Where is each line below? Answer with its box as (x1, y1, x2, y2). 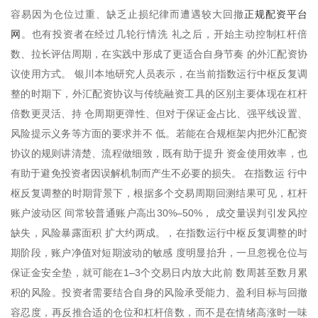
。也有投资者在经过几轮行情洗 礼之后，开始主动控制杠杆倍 (21, 28, 308, 40)
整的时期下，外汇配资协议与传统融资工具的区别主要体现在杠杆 (11, 87, 307, 99)
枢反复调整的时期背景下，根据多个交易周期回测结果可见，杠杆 (11, 187, 307, 199)
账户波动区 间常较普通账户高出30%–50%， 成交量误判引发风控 (11, 207, 307, 219)
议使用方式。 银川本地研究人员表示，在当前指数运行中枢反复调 (11, 67, 307, 79)
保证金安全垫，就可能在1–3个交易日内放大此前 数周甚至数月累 (11, 266, 307, 278)
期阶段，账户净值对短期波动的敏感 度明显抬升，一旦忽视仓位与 (11, 246, 307, 258)
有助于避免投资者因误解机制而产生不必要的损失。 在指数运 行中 (11, 167, 307, 179)
